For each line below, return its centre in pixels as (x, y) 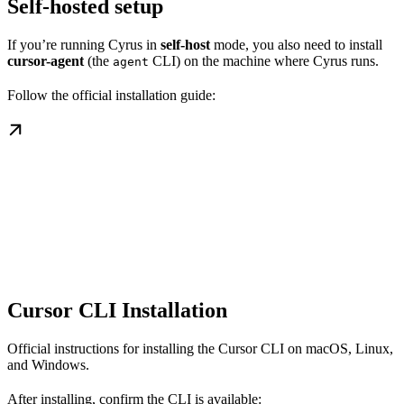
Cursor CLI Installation (117, 310)
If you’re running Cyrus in (84, 45)
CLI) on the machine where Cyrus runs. (264, 61)
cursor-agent (46, 61)
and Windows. (48, 364)
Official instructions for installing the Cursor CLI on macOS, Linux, (200, 348)
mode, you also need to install (296, 45)
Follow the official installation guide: (111, 95)
